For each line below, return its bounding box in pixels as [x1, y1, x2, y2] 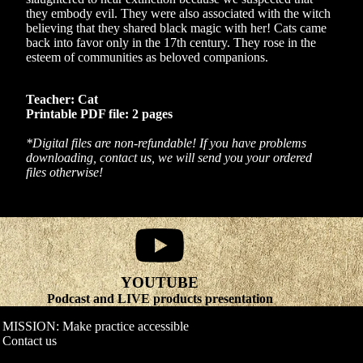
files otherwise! [26, 165, 103, 180]
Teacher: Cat [26, 92, 98, 107]
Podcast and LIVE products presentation [46, 292, 273, 306]
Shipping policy [241, 346, 301, 358]
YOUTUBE [121, 274, 199, 292]
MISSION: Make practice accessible [2, 319, 189, 334]
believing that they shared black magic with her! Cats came [26, 21, 327, 36]
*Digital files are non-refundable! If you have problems [26, 136, 306, 151]
